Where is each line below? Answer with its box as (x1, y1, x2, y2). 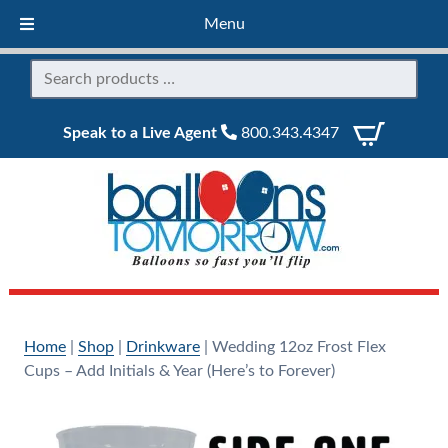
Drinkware (125, 339, 200, 355)
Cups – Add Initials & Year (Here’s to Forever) (23, 363, 335, 379)
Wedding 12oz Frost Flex (211, 339, 386, 355)
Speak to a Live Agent (63, 125, 217, 141)
